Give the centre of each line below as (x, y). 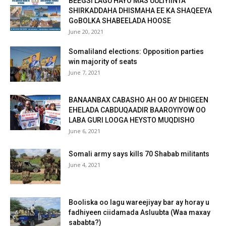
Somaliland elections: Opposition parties (136, 51)
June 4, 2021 (84, 164)
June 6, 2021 (84, 131)
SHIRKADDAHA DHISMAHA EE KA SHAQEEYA (140, 10)
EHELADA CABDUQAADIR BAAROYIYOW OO (137, 110)
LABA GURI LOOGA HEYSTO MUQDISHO (132, 120)
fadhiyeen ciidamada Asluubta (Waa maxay (139, 212)
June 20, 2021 (86, 31)
